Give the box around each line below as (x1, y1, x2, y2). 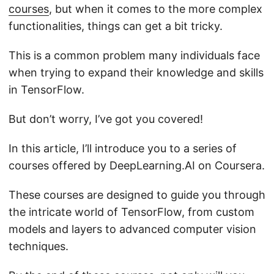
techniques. (9, 239, 68, 253)
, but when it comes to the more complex (49, 2, 262, 15)
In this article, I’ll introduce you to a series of (9, 141, 237, 155)
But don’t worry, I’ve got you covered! (9, 112, 203, 125)
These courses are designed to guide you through (9, 188, 265, 201)
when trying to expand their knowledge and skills (9, 65, 264, 79)
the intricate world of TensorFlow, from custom (9, 205, 254, 218)
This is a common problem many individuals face (9, 48, 260, 62)
